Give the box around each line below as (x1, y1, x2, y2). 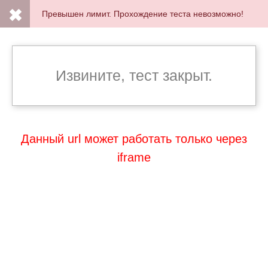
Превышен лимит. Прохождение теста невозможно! (42, 9, 243, 19)
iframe (117, 151, 151, 164)
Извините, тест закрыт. (56, 67, 212, 84)
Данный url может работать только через (21, 132, 247, 145)
